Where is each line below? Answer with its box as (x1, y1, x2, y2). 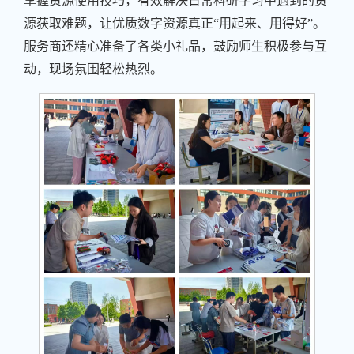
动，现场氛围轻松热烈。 (24, 62, 163, 76)
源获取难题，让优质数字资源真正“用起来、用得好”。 (24, 16, 326, 30)
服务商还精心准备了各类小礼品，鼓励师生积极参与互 (24, 39, 327, 53)
